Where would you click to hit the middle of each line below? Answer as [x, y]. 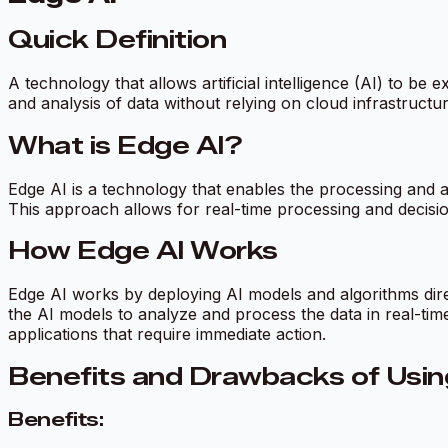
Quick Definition [117, 39]
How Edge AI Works [143, 251]
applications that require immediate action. [167, 334]
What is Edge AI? [125, 145]
